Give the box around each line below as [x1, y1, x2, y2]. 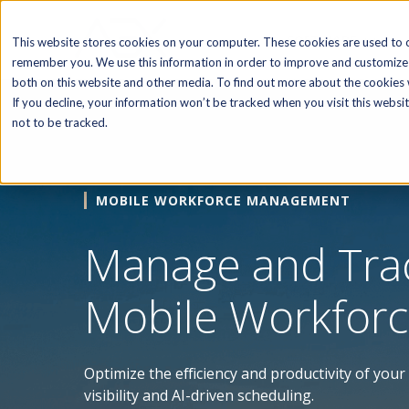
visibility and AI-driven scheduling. [84, 385, 314, 406]
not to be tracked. [12, 115, 108, 130]
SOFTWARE [287, 31, 357, 48]
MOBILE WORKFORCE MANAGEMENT [96, 192, 351, 209]
